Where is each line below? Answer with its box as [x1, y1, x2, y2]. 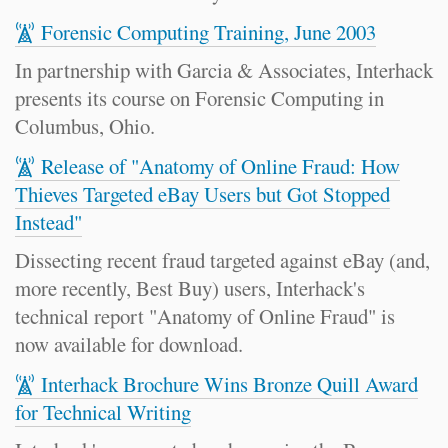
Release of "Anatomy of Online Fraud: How [41, 152, 400, 180]
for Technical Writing [15, 398, 191, 426]
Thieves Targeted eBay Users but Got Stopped [15, 180, 390, 208]
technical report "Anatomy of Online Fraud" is [15, 302, 395, 330]
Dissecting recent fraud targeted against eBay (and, [15, 246, 430, 274]
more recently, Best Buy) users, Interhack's [15, 274, 365, 302]
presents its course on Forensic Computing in [15, 84, 384, 112]
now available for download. [15, 330, 243, 358]
